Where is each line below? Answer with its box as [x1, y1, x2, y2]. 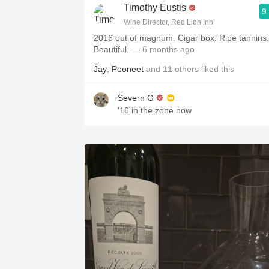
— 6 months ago [131, 44, 195, 54]
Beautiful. [94, 44, 131, 54]
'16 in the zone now [118, 106, 192, 115]
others [175, 64, 199, 74]
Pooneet [112, 64, 144, 74]
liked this [199, 64, 234, 74]
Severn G [118, 93, 154, 103]
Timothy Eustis [124, 2, 186, 13]
